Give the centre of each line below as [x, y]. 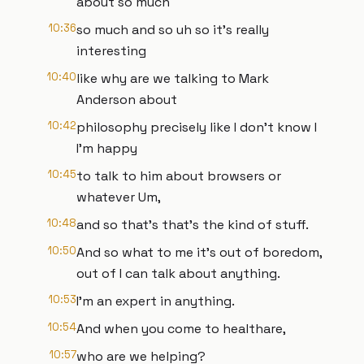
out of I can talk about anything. [178, 273]
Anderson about [127, 100]
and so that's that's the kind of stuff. [193, 225]
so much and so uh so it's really [173, 30]
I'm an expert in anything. [156, 301]
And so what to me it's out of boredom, [199, 252]
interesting [111, 51]
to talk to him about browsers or [179, 176]
